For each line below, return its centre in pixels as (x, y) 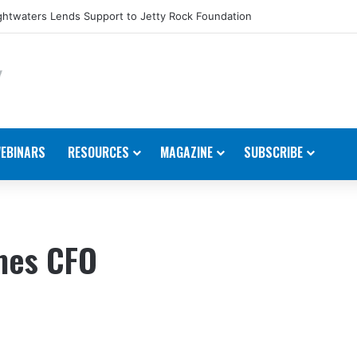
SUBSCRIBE (273, 152)
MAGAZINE (186, 152)
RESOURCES (98, 152)
